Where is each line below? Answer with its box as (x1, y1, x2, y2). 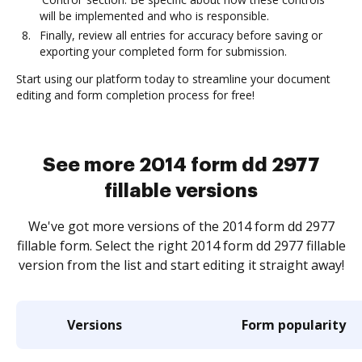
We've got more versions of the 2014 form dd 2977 (27, 217, 335, 235)
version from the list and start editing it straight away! (18, 256, 344, 274)
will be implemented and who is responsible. (40, 8, 269, 23)
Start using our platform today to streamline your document (16, 71, 330, 86)
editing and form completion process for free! (16, 87, 255, 103)
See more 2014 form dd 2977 (42, 155, 320, 175)
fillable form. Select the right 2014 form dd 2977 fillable (16, 237, 346, 255)
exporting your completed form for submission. (40, 44, 287, 59)
